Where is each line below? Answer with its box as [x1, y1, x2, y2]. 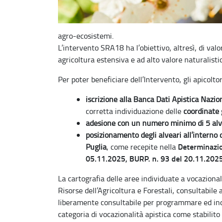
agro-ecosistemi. [58, 30, 113, 41]
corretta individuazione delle [86, 106, 183, 116]
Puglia [86, 141, 107, 152]
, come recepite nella [107, 141, 178, 152]
